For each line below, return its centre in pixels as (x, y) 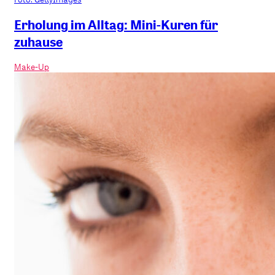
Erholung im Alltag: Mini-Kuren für (116, 24)
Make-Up (32, 66)
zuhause (38, 41)
